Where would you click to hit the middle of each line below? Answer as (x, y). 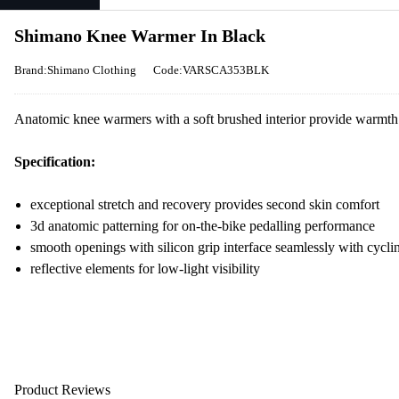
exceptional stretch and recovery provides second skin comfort (205, 204)
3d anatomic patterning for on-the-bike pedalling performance (203, 226)
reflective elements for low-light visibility (145, 269)
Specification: (55, 162)
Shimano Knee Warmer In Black (140, 36)
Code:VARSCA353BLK (211, 70)
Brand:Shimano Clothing (75, 70)
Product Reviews (62, 390)
